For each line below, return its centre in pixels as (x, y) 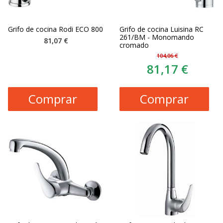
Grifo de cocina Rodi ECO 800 (56, 29)
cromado (134, 45)
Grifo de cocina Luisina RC (162, 29)
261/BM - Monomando (157, 37)
